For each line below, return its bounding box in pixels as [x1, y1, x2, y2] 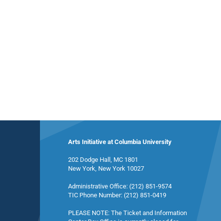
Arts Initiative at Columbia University [68, 138, 172, 146]
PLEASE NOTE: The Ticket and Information [68, 209, 187, 217]
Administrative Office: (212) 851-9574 [68, 183, 172, 190]
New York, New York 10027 [68, 165, 144, 172]
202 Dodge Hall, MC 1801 [68, 156, 138, 163]
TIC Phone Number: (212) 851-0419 [68, 191, 166, 199]
